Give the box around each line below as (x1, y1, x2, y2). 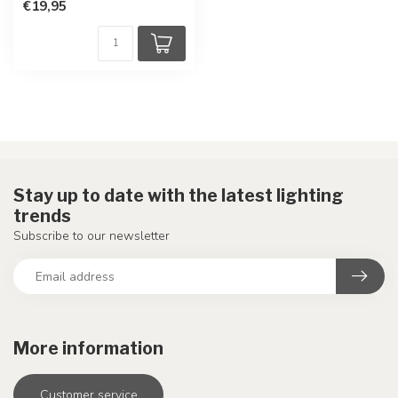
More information (13, 338, 163, 359)
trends (13, 205, 71, 227)
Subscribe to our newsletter (13, 227, 170, 244)
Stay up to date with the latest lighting (13, 185, 344, 206)
